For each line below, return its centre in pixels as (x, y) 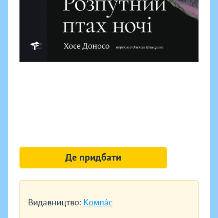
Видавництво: (55, 203)
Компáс (98, 203)
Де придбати (93, 158)
